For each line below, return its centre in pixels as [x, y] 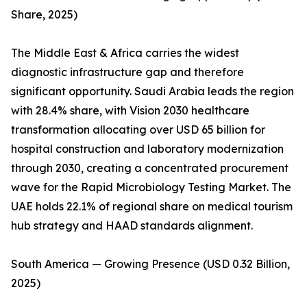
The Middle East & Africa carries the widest [125, 53]
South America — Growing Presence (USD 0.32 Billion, [150, 264]
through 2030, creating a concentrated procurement [150, 168]
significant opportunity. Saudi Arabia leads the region [152, 91]
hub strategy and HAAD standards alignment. [132, 226]
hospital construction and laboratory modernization [147, 149]
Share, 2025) [44, 15]
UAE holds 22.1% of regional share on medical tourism [152, 207]
